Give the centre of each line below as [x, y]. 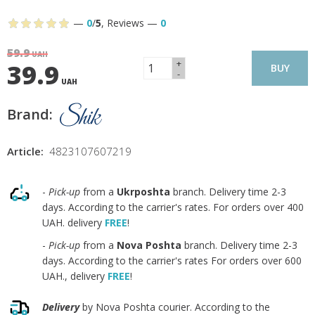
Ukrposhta [143, 192]
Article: [25, 151]
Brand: [30, 114]
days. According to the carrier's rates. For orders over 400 [173, 207]
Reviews [126, 23]
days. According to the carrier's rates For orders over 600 [172, 261]
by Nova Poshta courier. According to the [175, 307]
